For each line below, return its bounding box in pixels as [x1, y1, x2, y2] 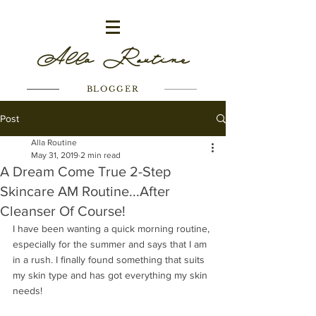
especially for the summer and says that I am [13, 238, 209, 250]
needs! [13, 285, 45, 296]
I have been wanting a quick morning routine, [13, 223, 212, 234]
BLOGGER [86, 84, 140, 94]
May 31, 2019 [31, 150, 78, 160]
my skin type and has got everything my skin [13, 269, 210, 281]
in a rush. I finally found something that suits [13, 254, 207, 265]
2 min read [80, 150, 121, 160]
